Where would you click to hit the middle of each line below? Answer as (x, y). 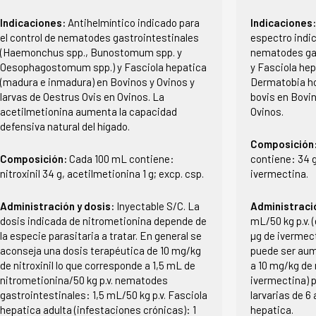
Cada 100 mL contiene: (121, 158)
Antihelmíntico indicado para (133, 22)
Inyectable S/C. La (158, 206)
